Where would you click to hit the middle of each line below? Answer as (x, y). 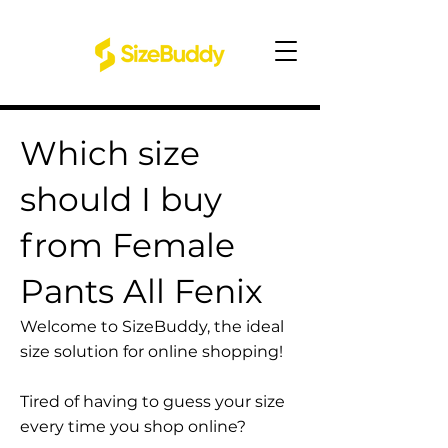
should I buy (121, 199)
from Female (127, 245)
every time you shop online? (133, 426)
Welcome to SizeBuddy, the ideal (152, 326)
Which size (110, 153)
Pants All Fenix (141, 291)
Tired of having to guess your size (152, 401)
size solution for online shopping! (151, 351)
